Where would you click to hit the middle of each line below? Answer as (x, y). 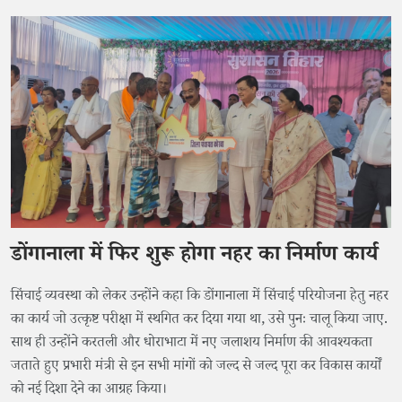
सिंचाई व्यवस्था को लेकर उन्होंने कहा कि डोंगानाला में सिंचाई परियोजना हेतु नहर (200, 298)
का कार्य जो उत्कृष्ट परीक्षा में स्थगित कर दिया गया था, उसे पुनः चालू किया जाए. (199, 321)
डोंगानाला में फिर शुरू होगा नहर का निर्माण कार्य (194, 258)
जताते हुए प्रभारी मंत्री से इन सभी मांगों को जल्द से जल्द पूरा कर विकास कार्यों (196, 368)
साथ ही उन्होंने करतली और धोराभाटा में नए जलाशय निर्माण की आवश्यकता (192, 345)
